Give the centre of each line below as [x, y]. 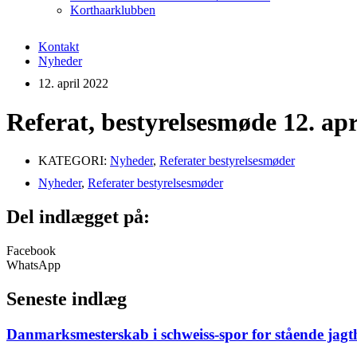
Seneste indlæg [67, 299]
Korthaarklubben [113, 10]
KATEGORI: [73, 161]
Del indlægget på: [78, 217]
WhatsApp [33, 265]
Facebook [31, 251]
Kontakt [59, 46]
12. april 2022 [73, 83]
